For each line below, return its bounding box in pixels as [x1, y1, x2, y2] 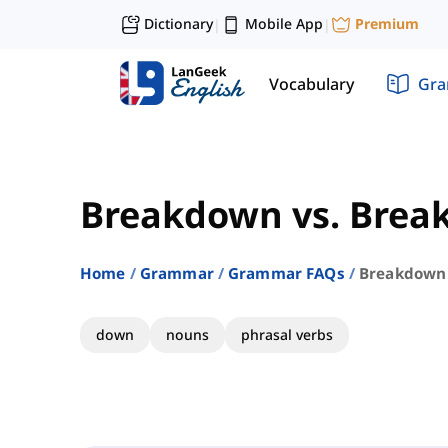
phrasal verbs [241, 325, 333, 345]
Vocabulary [269, 72, 354, 95]
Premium [355, 14, 419, 34]
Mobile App [245, 14, 323, 33]
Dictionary [144, 14, 213, 33]
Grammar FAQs [227, 263, 345, 284]
